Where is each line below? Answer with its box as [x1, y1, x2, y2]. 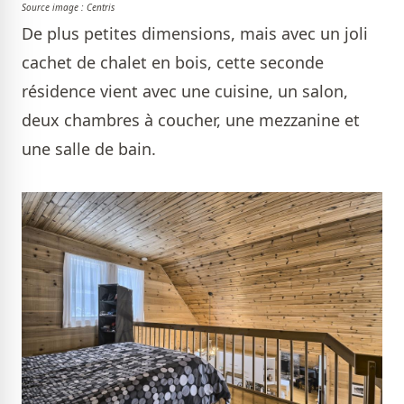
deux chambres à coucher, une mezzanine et [22, 108, 360, 131]
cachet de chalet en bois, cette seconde [22, 50, 324, 73]
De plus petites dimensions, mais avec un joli [22, 22, 368, 44]
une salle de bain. [22, 137, 156, 160]
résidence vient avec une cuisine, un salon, [22, 79, 348, 102]
